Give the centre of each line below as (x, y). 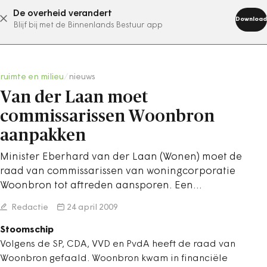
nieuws (82, 77)
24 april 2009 (92, 208)
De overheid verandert (63, 14)
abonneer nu (119, 18)
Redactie (29, 208)
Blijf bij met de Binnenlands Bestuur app (88, 25)
